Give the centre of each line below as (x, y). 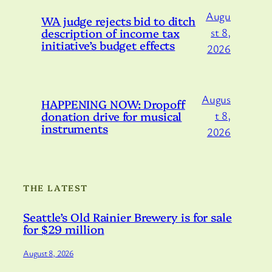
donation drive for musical (112, 116)
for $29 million (64, 229)
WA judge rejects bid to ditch (119, 20)
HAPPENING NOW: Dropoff (113, 104)
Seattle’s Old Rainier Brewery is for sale (127, 217)
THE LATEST (56, 187)
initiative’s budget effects (108, 45)
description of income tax (110, 32)
